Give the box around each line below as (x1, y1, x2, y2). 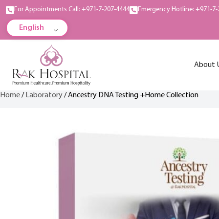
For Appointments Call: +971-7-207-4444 (14, 6, 130, 13)
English (19, 24, 44, 32)
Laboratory (25, 91, 63, 99)
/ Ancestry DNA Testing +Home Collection (63, 91, 198, 99)
